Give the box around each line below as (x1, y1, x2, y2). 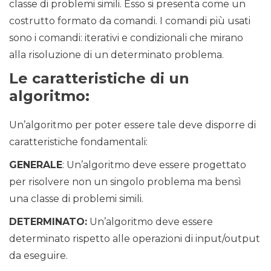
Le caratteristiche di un (9, 70, 189, 88)
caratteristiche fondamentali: (9, 136, 148, 148)
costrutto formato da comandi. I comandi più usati (9, 15, 250, 27)
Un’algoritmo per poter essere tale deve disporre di (9, 119, 256, 131)
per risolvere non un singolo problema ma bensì (9, 176, 241, 188)
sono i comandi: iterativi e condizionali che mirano (9, 32, 243, 44)
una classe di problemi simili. (9, 193, 143, 205)
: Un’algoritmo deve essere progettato (62, 159, 246, 171)
